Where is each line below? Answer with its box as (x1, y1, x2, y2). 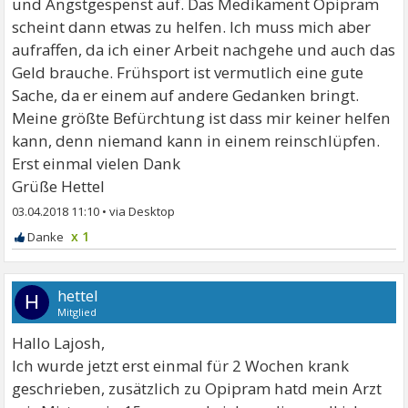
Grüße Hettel (12, 175, 106, 197)
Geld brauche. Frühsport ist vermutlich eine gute (12, 61, 364, 83)
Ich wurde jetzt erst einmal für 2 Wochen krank (12, 354, 350, 376)
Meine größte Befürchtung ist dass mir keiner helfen (12, 107, 392, 128)
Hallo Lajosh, (12, 331, 106, 353)
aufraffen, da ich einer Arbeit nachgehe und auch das (12, 38, 396, 60)
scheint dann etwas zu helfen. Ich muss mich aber (12, 15, 372, 37)
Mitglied (57, 304, 97, 319)
